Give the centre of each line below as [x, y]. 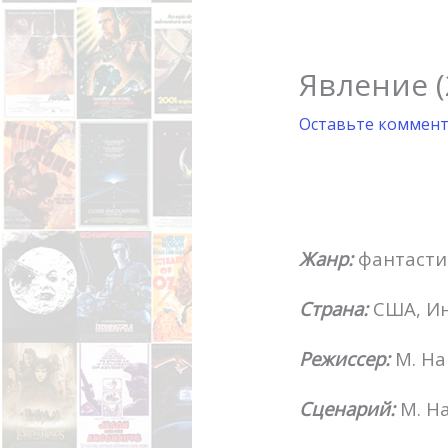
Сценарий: [349, 409]
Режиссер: [346, 359]
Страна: [335, 309]
